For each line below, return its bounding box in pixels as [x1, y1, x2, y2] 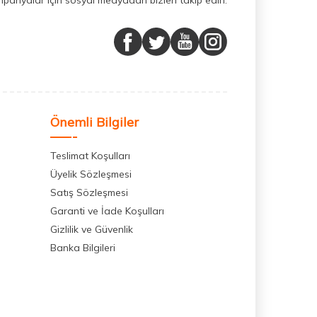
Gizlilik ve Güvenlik [50, 223, 133, 236]
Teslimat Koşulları [50, 149, 130, 163]
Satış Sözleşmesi [50, 186, 128, 200]
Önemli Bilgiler [50, 114, 139, 131]
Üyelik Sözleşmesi [50, 168, 132, 181]
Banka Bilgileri [50, 241, 115, 255]
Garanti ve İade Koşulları [50, 204, 164, 218]
